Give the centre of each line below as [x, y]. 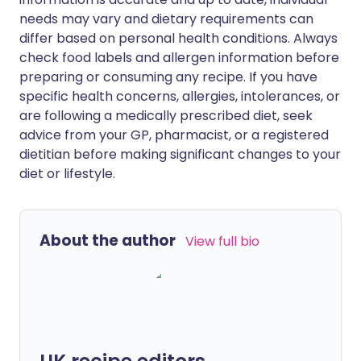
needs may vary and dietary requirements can [166, 19]
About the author [108, 241]
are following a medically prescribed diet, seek [166, 116]
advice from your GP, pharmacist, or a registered [174, 135]
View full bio [222, 241]
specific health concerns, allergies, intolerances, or [180, 96]
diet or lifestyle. [67, 174]
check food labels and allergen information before [179, 58]
